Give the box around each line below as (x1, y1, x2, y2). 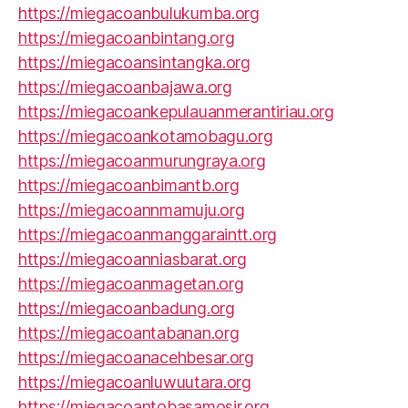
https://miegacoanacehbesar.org (18, 348, 254, 367)
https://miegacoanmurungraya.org (18, 151, 266, 170)
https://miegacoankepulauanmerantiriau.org (18, 102, 334, 121)
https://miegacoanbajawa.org (18, 77, 232, 97)
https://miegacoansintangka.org (18, 53, 250, 72)
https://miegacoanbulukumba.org (18, 4, 260, 23)
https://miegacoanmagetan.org (18, 274, 244, 293)
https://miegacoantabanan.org (18, 323, 240, 342)
